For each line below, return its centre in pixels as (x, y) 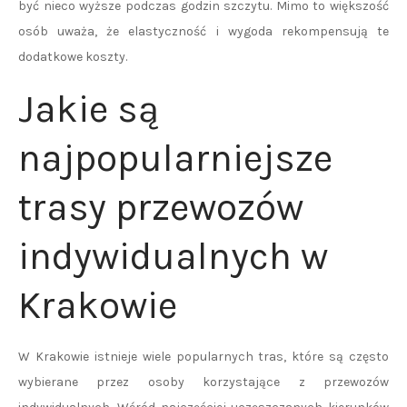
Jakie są (89, 109)
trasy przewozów (161, 207)
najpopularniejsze (175, 158)
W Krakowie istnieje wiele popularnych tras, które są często (203, 357)
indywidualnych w (173, 256)
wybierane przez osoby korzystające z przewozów (203, 382)
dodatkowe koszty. (73, 57)
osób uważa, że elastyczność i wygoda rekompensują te (203, 31)
